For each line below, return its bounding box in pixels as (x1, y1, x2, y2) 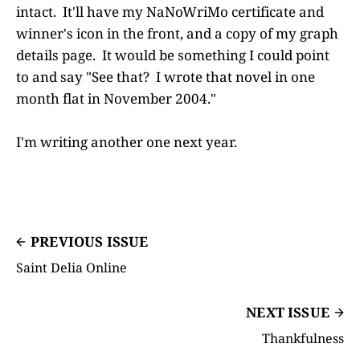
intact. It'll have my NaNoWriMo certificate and (16, 2, 324, 21)
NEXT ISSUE (246, 302, 329, 321)
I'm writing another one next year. (16, 132, 237, 151)
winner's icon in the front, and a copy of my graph (16, 23, 338, 43)
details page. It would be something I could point (16, 45, 329, 64)
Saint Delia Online (16, 258, 127, 276)
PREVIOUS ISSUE (31, 231, 149, 251)
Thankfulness (262, 329, 344, 347)
